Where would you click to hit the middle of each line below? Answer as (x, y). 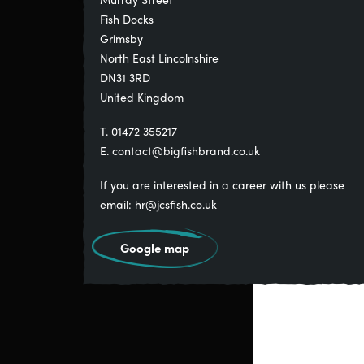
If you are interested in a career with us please (222, 184)
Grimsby (121, 38)
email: (117, 204)
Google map (155, 248)
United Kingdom (142, 97)
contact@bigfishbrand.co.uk (186, 150)
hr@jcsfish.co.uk (176, 204)
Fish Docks (127, 19)
